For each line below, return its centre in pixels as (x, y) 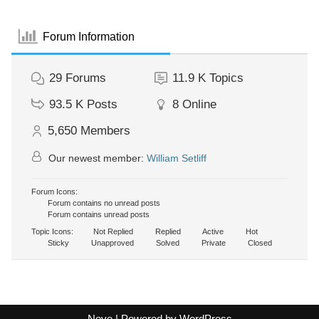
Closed (259, 243)
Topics (226, 78)
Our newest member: (96, 158)
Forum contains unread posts (98, 214)
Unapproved (111, 243)
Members (105, 131)
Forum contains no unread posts (103, 203)
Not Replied (112, 231)
